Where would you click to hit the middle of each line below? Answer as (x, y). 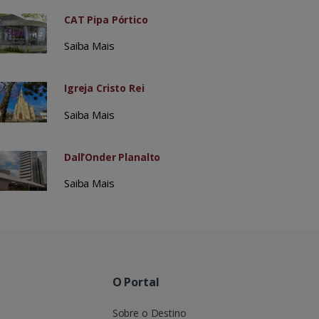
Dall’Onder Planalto (112, 157)
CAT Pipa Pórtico (106, 20)
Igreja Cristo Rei (104, 88)
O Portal (136, 282)
